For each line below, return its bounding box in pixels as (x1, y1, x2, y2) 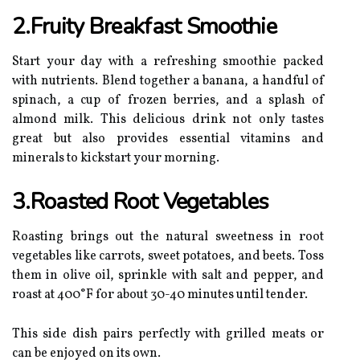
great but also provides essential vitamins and (12, 130, 324, 148)
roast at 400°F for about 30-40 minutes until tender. (12, 286, 308, 304)
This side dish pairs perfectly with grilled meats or (12, 325, 324, 343)
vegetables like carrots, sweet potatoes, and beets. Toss (12, 247, 324, 265)
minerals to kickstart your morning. (12, 149, 219, 167)
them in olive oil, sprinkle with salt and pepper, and (12, 267, 324, 284)
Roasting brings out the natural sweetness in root (12, 228, 324, 246)
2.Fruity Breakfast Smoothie (12, 11, 277, 42)
